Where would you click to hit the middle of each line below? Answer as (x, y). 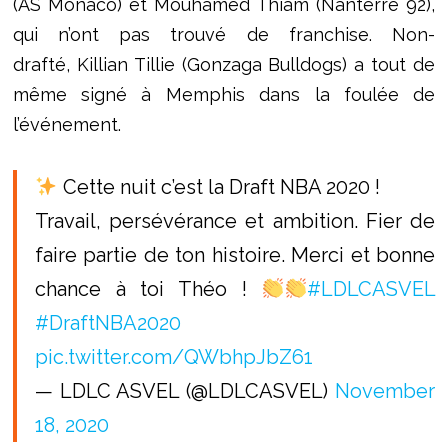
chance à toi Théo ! (148, 289)
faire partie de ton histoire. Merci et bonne (235, 255)
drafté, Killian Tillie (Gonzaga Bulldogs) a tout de (224, 65)
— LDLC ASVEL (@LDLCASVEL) (185, 391)
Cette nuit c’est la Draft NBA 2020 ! (218, 187)
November (385, 391)
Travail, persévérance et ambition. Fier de (235, 221)
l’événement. (69, 125)
